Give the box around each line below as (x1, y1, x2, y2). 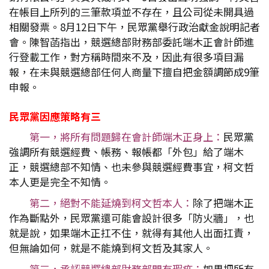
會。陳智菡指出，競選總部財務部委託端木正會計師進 (9, 34, 254, 49)
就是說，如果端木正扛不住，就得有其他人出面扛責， (9, 225, 254, 240)
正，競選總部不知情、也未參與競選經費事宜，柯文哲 (9, 159, 254, 174)
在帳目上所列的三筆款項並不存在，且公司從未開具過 (9, 4, 254, 19)
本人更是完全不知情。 (9, 174, 111, 189)
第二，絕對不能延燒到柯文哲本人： (29, 195, 193, 210)
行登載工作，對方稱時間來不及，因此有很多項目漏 (9, 49, 244, 64)
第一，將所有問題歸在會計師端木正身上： (29, 129, 223, 144)
